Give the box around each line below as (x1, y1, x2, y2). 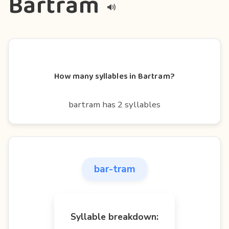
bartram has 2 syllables (68, 98, 161, 110)
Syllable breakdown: (71, 210, 158, 223)
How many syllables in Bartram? (54, 70, 175, 83)
